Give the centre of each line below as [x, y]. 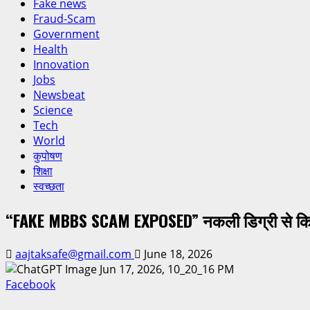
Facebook [30, 284]
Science [53, 110]
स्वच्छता [49, 186]
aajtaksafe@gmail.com [75, 254]
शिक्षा [43, 171]
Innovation [61, 64]
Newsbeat [59, 95]
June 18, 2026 [177, 254]
